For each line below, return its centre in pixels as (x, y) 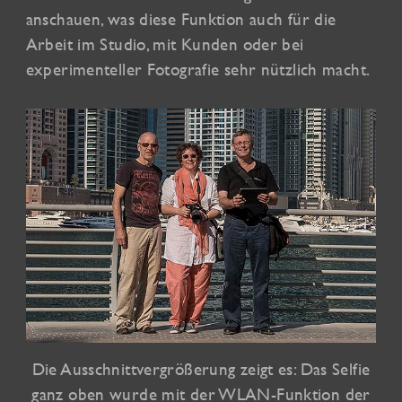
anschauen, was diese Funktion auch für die (181, 19)
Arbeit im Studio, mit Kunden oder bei (165, 44)
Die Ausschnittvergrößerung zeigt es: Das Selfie (201, 368)
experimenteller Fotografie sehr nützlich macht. (198, 70)
